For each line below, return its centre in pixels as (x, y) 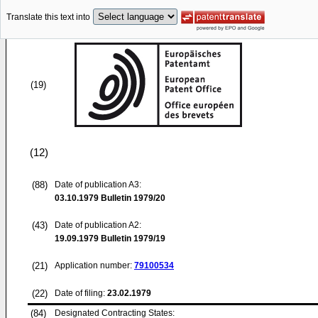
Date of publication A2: (98, 225)
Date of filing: (80, 293)
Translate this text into (48, 17)
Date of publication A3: (98, 185)
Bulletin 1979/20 (132, 198)
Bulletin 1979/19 (132, 238)
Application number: (94, 265)
